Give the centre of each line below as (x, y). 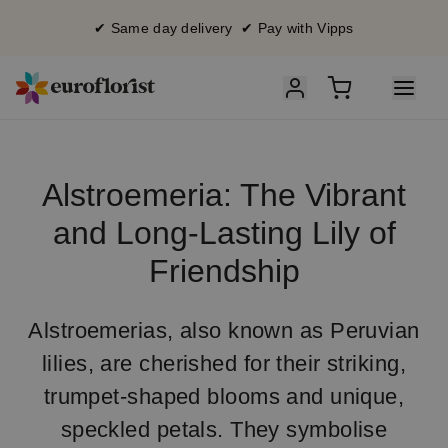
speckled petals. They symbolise (224, 429)
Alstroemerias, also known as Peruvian (224, 330)
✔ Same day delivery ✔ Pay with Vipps (224, 28)
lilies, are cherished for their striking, (224, 363)
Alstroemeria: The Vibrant (224, 195)
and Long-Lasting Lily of (224, 233)
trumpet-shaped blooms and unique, (224, 396)
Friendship (224, 271)
